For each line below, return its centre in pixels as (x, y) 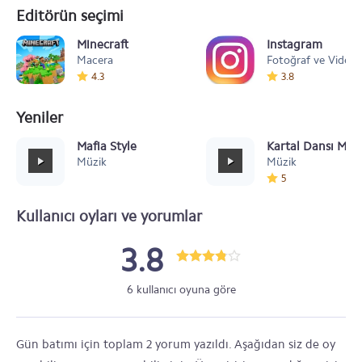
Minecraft (103, 44)
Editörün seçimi (70, 16)
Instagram (295, 44)
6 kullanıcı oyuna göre (181, 290)
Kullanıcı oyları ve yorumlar (109, 216)
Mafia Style (107, 146)
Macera (95, 60)
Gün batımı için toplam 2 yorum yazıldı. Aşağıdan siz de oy (176, 344)
